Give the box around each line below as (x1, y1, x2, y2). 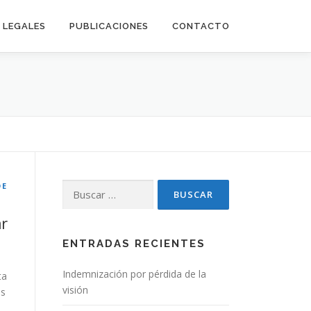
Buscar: (62, 180, 95, 194)
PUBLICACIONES (69, 21, 149, 31)
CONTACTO (172, 21, 230, 31)
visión (62, 283, 88, 296)
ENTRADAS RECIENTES (62, 237, 205, 250)
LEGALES (3, 21, 46, 31)
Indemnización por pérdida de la (62, 267, 206, 280)
